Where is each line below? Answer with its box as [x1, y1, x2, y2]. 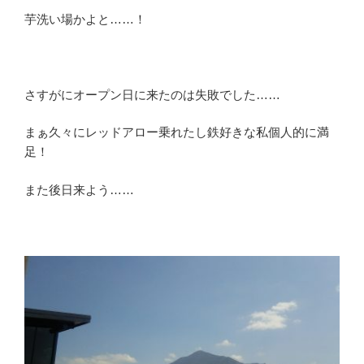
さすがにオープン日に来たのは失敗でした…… [24, 87, 280, 102]
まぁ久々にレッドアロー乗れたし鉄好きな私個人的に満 [24, 125, 329, 140]
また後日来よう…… [24, 182, 134, 197]
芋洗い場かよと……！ [24, 11, 146, 26]
